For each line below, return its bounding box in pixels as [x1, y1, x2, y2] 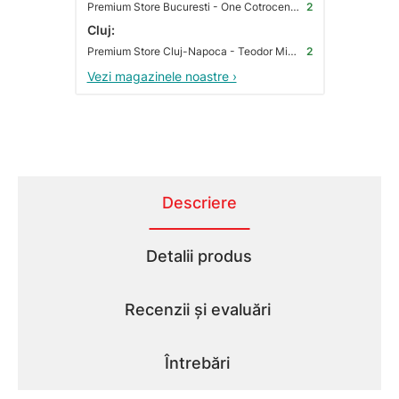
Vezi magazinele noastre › [86, 69, 237, 85]
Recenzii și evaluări [124, 300, 271, 320]
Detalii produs [146, 247, 252, 266]
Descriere [161, 193, 237, 213]
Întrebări [165, 354, 230, 373]
